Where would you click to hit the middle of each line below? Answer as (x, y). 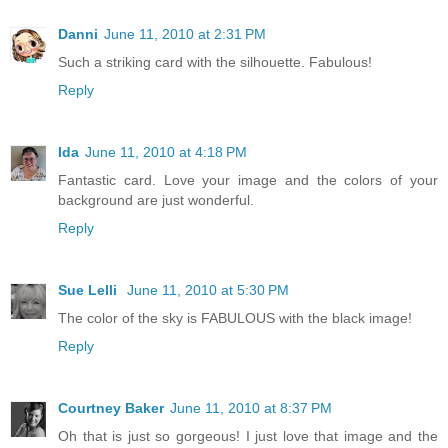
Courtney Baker (111, 407)
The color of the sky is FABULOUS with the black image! (235, 317)
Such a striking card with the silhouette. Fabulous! (215, 61)
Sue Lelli (89, 289)
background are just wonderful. (156, 199)
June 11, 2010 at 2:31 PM (185, 33)
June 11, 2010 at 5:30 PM (208, 289)
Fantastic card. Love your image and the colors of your (248, 179)
